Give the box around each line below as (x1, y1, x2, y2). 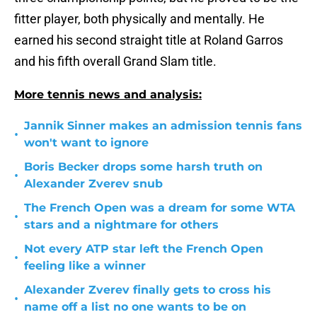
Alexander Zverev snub (24, 177, 163, 191)
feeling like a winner (24, 259, 146, 273)
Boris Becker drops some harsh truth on (24, 160, 263, 174)
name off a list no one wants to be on (24, 300, 246, 314)
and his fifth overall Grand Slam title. (14, 54, 217, 69)
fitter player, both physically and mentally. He (14, 11, 265, 27)
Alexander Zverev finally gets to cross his (24, 283, 271, 297)
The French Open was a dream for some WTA (24, 201, 295, 215)
